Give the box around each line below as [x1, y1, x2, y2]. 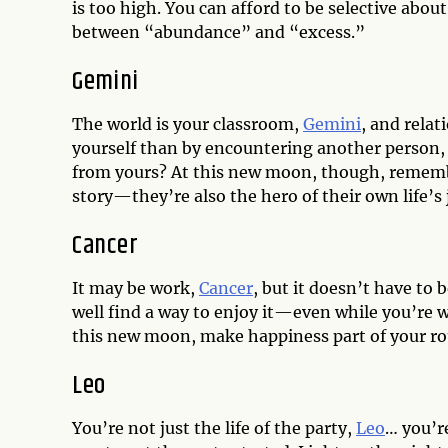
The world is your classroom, [72, 114, 303, 135]
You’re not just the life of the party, [72, 418, 356, 439]
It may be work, [72, 278, 199, 299]
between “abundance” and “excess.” [72, 22, 365, 43]
